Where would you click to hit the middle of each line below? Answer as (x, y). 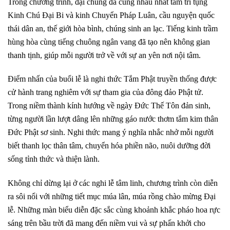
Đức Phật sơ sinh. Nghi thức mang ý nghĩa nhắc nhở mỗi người (111, 132)
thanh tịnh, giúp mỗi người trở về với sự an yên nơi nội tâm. (104, 55)
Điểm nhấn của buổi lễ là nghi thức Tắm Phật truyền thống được (112, 79)
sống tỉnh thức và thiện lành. (54, 159)
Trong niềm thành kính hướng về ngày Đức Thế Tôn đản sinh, (109, 106)
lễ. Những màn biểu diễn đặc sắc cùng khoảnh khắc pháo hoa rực (114, 210)
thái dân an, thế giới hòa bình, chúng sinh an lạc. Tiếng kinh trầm (113, 28)
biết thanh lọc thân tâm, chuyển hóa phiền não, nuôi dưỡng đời (109, 146)
